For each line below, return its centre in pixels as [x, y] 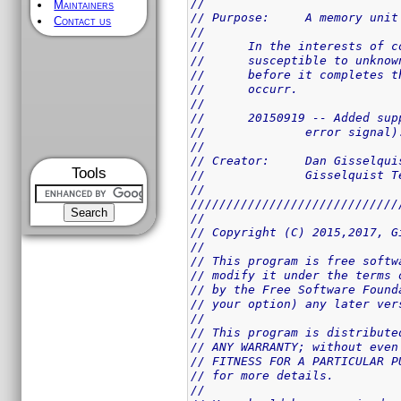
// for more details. [263, 375]
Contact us [83, 21]
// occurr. [273, 89]
